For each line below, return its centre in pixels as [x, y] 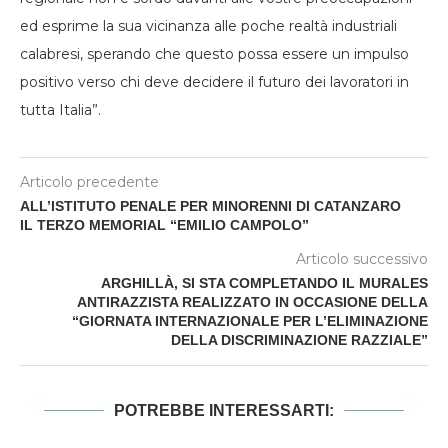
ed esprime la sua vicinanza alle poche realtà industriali [208, 26]
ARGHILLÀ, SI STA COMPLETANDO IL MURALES [264, 283]
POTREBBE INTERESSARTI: [224, 411]
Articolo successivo [362, 259]
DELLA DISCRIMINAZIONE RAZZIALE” [299, 340]
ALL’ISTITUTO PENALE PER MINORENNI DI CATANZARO [210, 206]
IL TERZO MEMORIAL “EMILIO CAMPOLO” [164, 225]
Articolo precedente [89, 182]
